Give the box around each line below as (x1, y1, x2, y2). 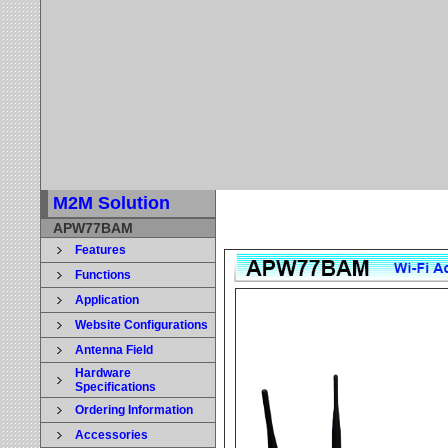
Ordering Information (75, 403, 193, 417)
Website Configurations (75, 318, 208, 332)
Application (75, 293, 139, 307)
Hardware (75, 366, 131, 380)
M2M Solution (53, 193, 170, 213)
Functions (75, 268, 131, 282)
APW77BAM (53, 220, 133, 236)
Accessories (75, 428, 148, 442)
